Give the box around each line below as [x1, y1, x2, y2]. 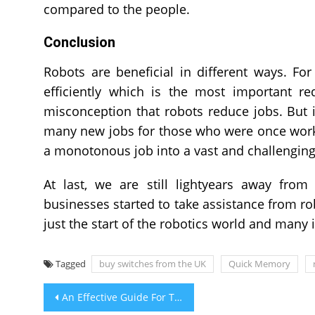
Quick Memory [229, 257, 290, 270]
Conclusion [44, 34, 115, 51]
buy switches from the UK [99, 257, 206, 270]
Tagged [56, 257, 88, 270]
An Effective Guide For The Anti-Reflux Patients [62, 290, 174, 304]
